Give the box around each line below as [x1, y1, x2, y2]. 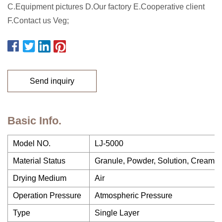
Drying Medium [13, 174, 66, 182]
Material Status [13, 157, 65, 165]
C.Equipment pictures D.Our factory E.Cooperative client [7, 2, 205, 11]
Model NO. [13, 139, 51, 148]
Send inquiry [30, 76, 74, 85]
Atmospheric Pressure [95, 191, 172, 200]
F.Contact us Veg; [7, 16, 69, 25]
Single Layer [95, 209, 139, 217]
